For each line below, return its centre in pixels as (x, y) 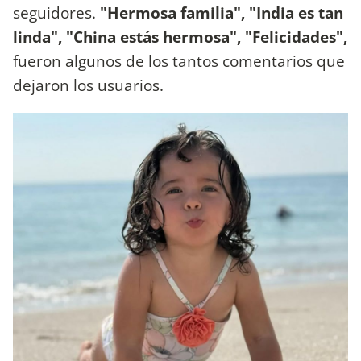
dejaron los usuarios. (90, 85)
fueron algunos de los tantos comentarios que (179, 60)
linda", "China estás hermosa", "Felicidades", (180, 36)
